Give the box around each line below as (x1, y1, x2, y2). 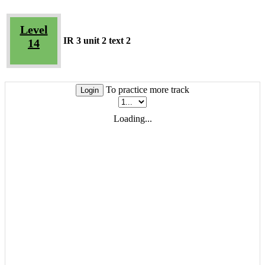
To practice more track (104, 84, 189, 95)
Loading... (113, 113, 152, 124)
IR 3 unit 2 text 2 (63, 35, 131, 46)
